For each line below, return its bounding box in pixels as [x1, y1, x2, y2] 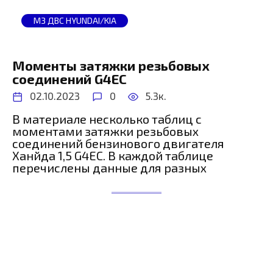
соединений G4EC [12, 71, 127, 87]
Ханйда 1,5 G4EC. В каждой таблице [12, 148, 213, 163]
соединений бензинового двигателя [12, 136, 224, 151]
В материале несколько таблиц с [12, 112, 202, 127]
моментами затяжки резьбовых [12, 124, 199, 139]
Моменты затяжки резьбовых [12, 57, 210, 74]
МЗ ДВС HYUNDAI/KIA [33, 15, 116, 26]
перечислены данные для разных [12, 160, 207, 175]
